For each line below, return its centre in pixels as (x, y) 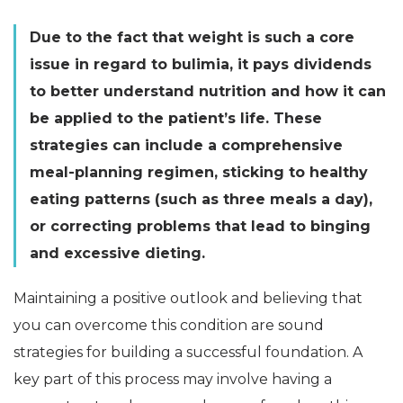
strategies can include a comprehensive (186, 145)
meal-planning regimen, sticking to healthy (199, 172)
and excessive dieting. (117, 253)
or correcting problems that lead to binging (200, 226)
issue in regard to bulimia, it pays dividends (201, 64)
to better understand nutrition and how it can (208, 91)
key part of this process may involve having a (173, 379)
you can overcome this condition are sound (169, 325)
